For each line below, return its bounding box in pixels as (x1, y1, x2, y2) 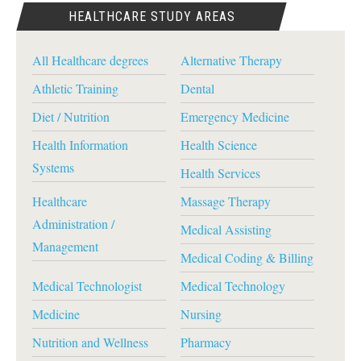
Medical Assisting (180, 221, 272, 238)
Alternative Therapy (180, 52, 282, 68)
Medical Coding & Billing (180, 249, 313, 266)
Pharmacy (180, 334, 231, 351)
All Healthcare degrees (32, 52, 148, 68)
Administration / (32, 215, 114, 232)
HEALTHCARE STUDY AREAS (68, 9, 235, 24)
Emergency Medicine (180, 108, 289, 125)
